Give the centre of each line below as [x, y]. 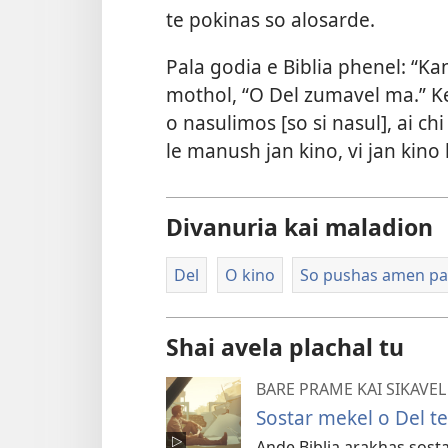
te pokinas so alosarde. [270, 19]
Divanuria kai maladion [299, 226]
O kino [249, 274]
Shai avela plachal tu [285, 347]
